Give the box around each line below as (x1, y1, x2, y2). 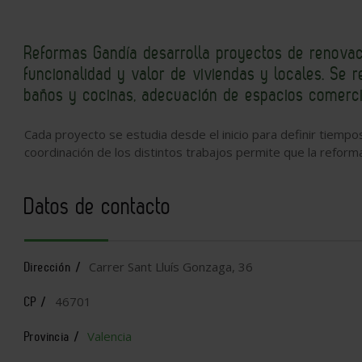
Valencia (87, 328, 133, 344)
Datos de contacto (24, 192, 171, 220)
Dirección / (24, 259, 82, 275)
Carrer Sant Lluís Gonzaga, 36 (86, 259, 254, 275)
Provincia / (24, 329, 81, 344)
